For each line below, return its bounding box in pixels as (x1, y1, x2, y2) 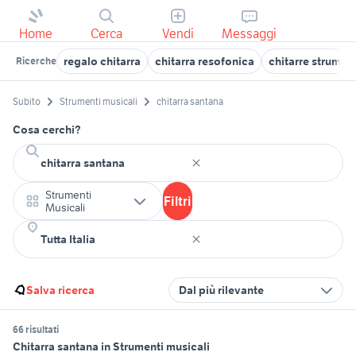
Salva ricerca (26, 283, 95, 298)
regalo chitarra (64, 54, 141, 68)
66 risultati (13, 323, 59, 336)
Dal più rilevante (179, 283, 264, 298)
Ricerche (16, 55, 56, 67)
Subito (13, 95, 41, 108)
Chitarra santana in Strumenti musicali (13, 339, 210, 354)
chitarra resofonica (155, 54, 254, 68)
